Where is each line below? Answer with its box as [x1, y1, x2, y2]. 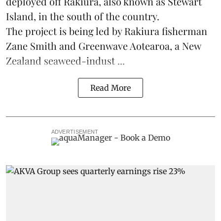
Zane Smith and [6, 38, 78, 52]
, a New [170, 38, 201, 52]
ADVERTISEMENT [51, 128, 99, 135]
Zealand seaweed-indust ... [6, 53, 125, 67]
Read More [90, 82, 131, 93]
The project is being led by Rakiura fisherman [6, 24, 207, 37]
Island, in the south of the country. [6, 9, 159, 23]
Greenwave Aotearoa [78, 38, 170, 52]
